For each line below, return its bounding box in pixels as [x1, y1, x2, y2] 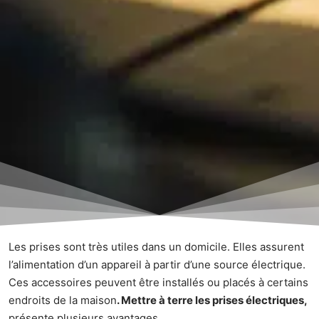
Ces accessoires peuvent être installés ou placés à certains [9, 276, 308, 289]
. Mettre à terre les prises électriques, [117, 293, 308, 307]
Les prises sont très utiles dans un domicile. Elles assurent [9, 240, 304, 253]
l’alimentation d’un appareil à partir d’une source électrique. [9, 258, 305, 271]
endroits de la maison [9, 293, 117, 307]
